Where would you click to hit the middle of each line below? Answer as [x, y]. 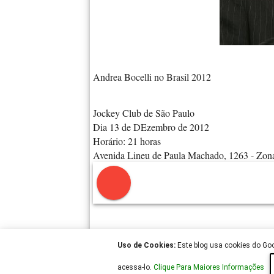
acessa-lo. [135, 268]
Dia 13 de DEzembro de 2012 [151, 127]
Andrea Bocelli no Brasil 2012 [152, 76]
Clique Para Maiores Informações [209, 268]
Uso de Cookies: [146, 246]
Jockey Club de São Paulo [144, 113]
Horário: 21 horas [127, 141]
